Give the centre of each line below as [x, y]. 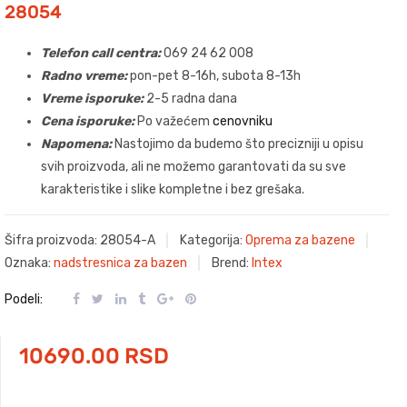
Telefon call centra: [102, 53]
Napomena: [76, 144]
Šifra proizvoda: [52, 241]
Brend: [232, 263]
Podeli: [25, 299]
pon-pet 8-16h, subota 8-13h [214, 75]
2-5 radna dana [190, 98]
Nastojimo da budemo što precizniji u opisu [238, 144]
